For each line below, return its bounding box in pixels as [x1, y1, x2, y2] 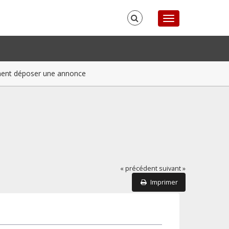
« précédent [120, 164, 158, 173]
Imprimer [150, 177, 178, 187]
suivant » [159, 164, 186, 173]
